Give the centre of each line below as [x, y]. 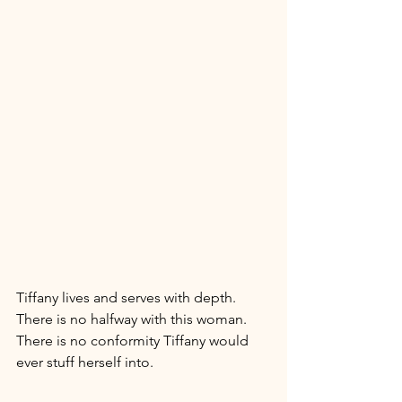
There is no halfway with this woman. [133, 319]
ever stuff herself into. [87, 362]
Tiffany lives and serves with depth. [128, 297]
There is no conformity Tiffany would [134, 340]
